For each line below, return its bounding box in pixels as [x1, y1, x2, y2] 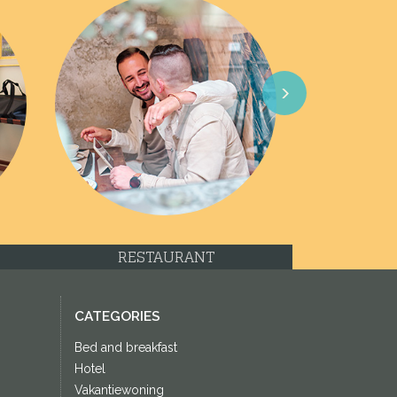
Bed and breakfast [74, 339, 177, 354]
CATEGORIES [74, 307, 160, 324]
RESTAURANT [117, 243, 214, 270]
